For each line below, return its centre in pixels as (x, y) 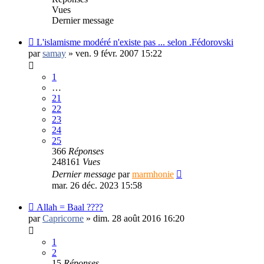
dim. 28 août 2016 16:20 (139, 218)
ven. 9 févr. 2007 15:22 (119, 53)
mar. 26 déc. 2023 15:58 (97, 185)
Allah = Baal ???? (70, 207)
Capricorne (63, 218)
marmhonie (153, 174)
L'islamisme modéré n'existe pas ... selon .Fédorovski (135, 42)
